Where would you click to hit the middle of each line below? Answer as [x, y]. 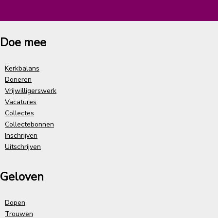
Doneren [18, 79]
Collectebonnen [29, 124]
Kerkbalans [22, 68]
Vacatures [21, 102]
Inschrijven [21, 135]
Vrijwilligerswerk [31, 91]
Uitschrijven [23, 146]
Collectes [19, 113]
